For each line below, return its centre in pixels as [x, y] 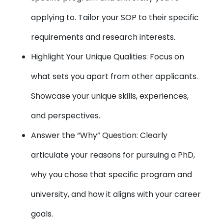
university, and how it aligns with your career [116, 194]
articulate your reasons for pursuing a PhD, [113, 155]
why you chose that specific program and [112, 175]
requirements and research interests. [103, 37]
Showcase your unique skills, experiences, [110, 96]
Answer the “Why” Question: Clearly [99, 135]
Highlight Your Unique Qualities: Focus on [108, 57]
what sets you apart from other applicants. [115, 76]
